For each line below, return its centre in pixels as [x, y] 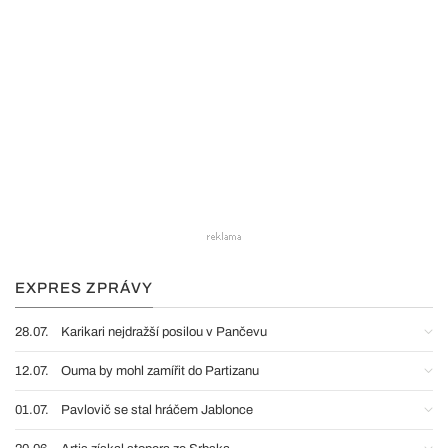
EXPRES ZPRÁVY [84, 288]
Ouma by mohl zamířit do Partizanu [160, 371]
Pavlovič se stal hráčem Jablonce [157, 410]
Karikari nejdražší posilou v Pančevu [164, 332]
